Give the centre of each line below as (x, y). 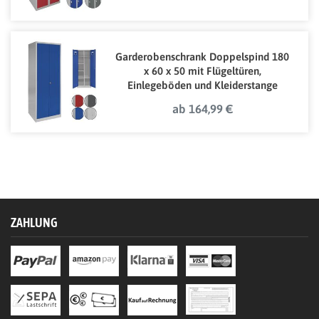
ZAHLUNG (34, 223)
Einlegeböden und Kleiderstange (202, 85)
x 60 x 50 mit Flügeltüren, (202, 71)
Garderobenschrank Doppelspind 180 (202, 57)
